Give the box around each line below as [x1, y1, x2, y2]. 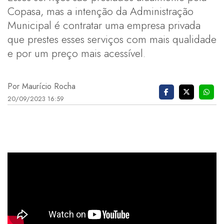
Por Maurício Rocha [7, 80, 75, 92]
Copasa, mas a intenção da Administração [7, 3, 193, 19]
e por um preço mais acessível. [7, 45, 145, 61]
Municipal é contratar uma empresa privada [7, 17, 200, 33]
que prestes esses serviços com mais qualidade [7, 31, 216, 47]
